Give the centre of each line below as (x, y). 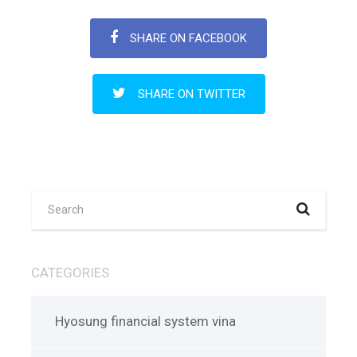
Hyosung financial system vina (145, 322)
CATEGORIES (70, 273)
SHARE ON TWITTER (191, 94)
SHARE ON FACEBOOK (188, 39)
